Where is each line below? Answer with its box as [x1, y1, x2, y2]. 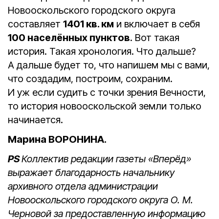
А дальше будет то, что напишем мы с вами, [8, 59, 210, 71]
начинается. [8, 114, 63, 126]
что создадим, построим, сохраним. [8, 73, 173, 85]
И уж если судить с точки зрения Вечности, [8, 87, 206, 98]
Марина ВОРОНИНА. [8, 133, 107, 145]
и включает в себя [114, 18, 200, 30]
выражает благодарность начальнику [8, 167, 175, 178]
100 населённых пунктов [8, 32, 130, 44]
